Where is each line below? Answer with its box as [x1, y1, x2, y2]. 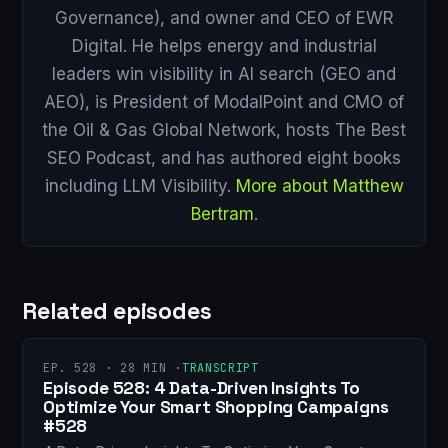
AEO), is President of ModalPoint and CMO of [44, 91, 404, 112]
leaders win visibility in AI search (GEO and [52, 63, 396, 84]
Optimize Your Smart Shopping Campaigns [43, 396, 389, 419]
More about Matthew [235, 175, 404, 196]
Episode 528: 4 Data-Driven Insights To [43, 377, 360, 400]
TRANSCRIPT [181, 359, 259, 376]
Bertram [190, 203, 254, 224]
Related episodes [22, 295, 212, 326]
